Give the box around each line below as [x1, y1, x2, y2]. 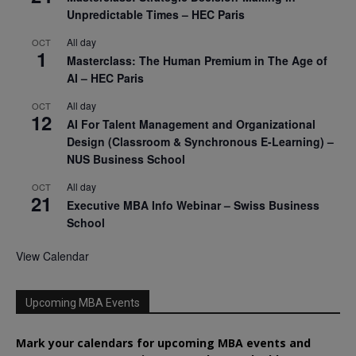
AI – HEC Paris [67, 69, 144, 86]
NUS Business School [67, 150, 185, 167]
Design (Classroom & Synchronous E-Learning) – [67, 133, 334, 149]
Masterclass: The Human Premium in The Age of [67, 52, 327, 68]
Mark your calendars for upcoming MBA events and [16, 335, 311, 350]
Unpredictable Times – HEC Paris [67, 6, 245, 22]
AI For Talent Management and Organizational [67, 115, 315, 132]
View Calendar [16, 247, 89, 264]
